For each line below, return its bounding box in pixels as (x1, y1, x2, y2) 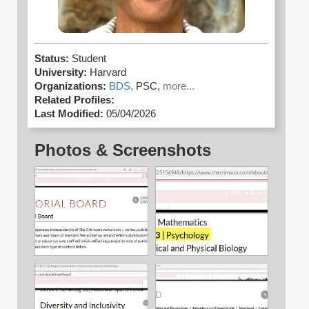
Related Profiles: (34, 94, 114, 106)
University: (34, 66, 87, 78)
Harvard (90, 66, 126, 78)
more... (163, 80, 195, 92)
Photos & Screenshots (34, 140, 211, 159)
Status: (34, 52, 72, 64)
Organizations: (34, 80, 106, 92)
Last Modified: (34, 108, 103, 119)
